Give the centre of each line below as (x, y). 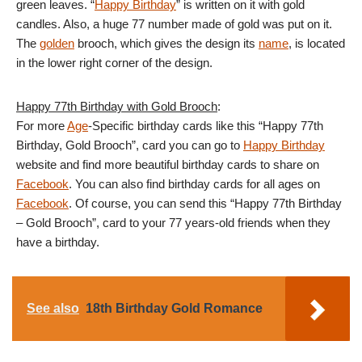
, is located (317, 44)
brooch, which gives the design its (166, 44)
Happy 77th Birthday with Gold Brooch (117, 107)
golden (57, 44)
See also (53, 309)
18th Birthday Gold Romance (174, 309)
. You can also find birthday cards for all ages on (194, 184)
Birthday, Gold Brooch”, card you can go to (130, 145)
